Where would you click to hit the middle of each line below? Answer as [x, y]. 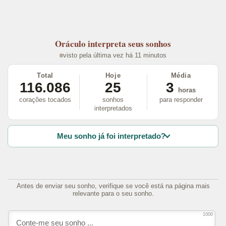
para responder [181, 100]
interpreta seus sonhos [129, 43]
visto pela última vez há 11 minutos [115, 55]
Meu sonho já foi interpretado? [111, 136]
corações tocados [45, 100]
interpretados [113, 108]
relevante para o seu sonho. [113, 193]
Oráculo [70, 43]
